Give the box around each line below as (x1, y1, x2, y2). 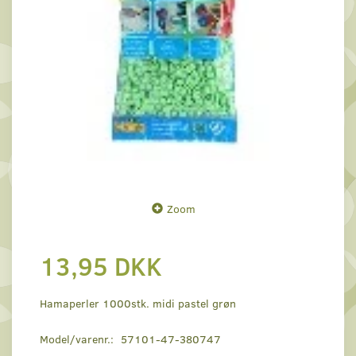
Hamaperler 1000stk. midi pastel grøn (40, 296, 236, 311)
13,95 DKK (40, 248, 162, 284)
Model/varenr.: (40, 331, 117, 347)
